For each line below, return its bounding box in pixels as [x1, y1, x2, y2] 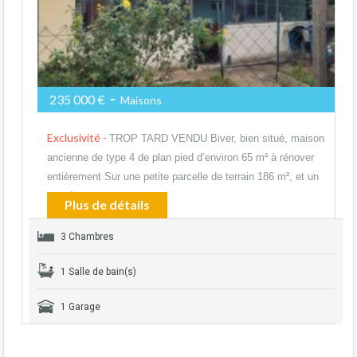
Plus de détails [65, 196, 150, 212]
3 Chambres [61, 230, 114, 242]
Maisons [118, 92, 162, 107]
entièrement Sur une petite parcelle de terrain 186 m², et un [47, 170, 319, 182]
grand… [47, 189, 83, 202]
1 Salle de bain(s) [61, 265, 136, 277]
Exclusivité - [47, 130, 109, 144]
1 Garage [61, 300, 100, 312]
